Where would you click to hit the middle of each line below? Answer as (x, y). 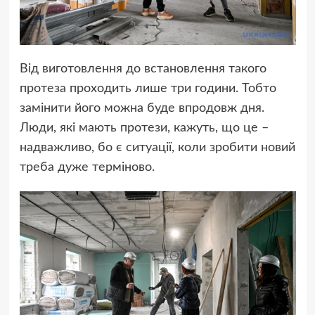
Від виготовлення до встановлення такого (143, 69)
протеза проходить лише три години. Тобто (148, 89)
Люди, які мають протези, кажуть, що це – (144, 128)
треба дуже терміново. (87, 168)
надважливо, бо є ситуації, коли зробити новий (157, 148)
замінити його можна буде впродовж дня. (142, 109)
